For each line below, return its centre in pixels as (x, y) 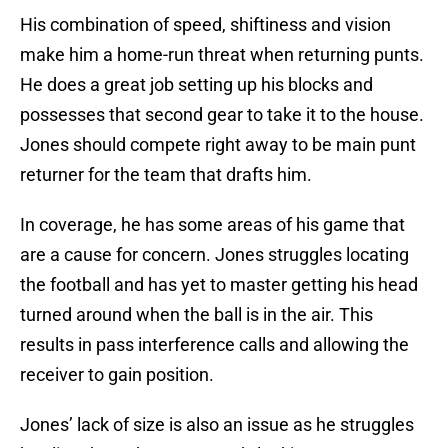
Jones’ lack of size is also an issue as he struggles (217, 425)
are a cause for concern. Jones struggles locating (214, 255)
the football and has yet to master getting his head (219, 285)
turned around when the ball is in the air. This (196, 315)
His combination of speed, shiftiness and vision (205, 25)
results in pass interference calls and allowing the (214, 345)
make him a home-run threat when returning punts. (222, 55)
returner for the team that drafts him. (166, 175)
